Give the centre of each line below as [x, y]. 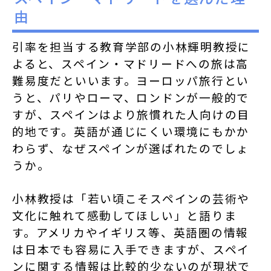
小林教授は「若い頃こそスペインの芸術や [131, 198]
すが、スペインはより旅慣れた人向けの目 [131, 114]
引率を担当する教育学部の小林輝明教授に [132, 47]
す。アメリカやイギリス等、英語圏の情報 [131, 232]
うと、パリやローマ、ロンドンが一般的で [131, 97]
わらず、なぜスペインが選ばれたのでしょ [131, 148]
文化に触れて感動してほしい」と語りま [125, 215]
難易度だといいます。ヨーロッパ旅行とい [131, 80]
